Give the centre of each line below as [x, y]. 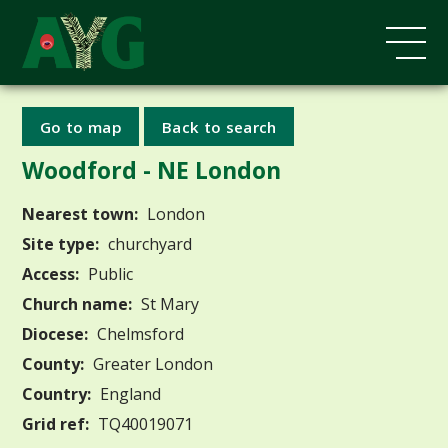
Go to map [81, 126]
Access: [51, 273]
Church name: [77, 303]
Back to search [219, 126]
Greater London [151, 363]
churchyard [148, 243]
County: [53, 363]
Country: [57, 393]
